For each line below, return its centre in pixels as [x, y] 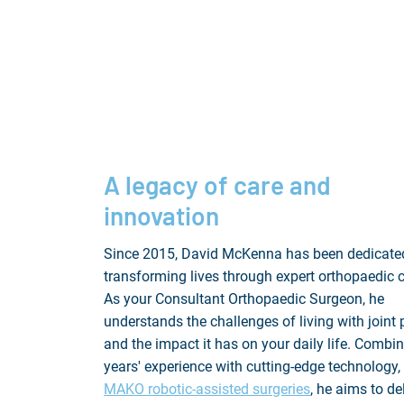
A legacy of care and [218, 185]
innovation [162, 216]
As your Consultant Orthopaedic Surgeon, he [244, 299]
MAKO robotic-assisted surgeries [207, 389]
